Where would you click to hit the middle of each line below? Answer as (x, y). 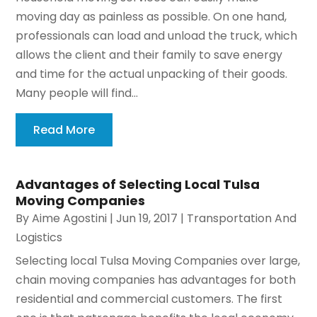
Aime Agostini (70, 219)
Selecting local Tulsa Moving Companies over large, (158, 261)
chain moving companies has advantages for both (156, 280)
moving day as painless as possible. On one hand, (151, 17)
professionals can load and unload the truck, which (157, 36)
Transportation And (242, 219)
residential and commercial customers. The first (149, 299)
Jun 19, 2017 (147, 219)
